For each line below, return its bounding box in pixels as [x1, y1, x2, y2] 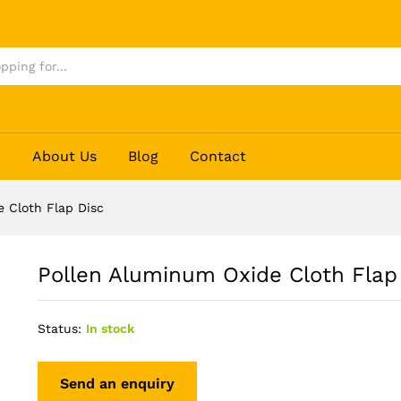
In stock [85, 320, 134, 336]
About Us [32, 147, 98, 165]
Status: [37, 320, 81, 336]
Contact [190, 147, 247, 165]
